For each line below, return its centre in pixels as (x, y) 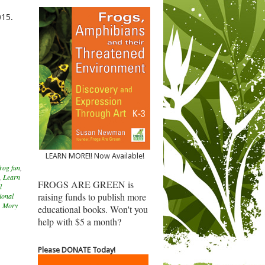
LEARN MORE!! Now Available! (95, 156)
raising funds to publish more (92, 196)
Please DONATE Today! (77, 250)
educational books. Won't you (93, 209)
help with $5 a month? (80, 221)
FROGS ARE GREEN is (86, 184)
